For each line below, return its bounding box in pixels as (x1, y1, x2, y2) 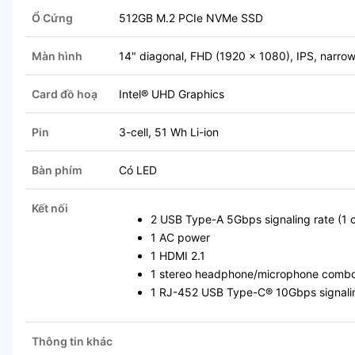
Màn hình (32, 49, 82, 63)
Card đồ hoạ (32, 87, 97, 101)
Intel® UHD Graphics (119, 87, 224, 101)
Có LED (119, 163, 157, 177)
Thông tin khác (32, 334, 113, 349)
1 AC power (151, 231, 210, 245)
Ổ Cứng (32, 11, 73, 25)
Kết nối (32, 201, 68, 216)
